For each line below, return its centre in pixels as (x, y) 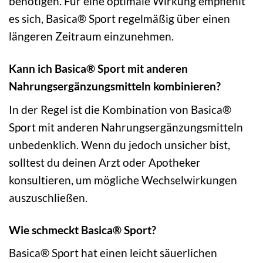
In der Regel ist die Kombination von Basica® (120, 109)
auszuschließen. (48, 197)
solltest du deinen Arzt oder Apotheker (105, 162)
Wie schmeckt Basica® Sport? (82, 230)
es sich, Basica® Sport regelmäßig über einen (119, 19)
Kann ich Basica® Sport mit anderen (98, 69)
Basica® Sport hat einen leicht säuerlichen (113, 253)
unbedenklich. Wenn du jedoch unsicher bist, (119, 144)
